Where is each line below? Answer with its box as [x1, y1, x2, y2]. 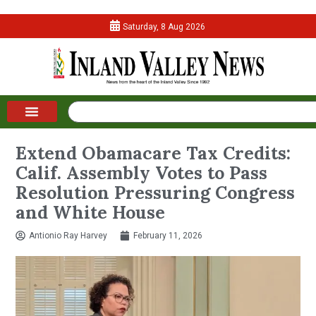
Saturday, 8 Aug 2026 [123, 22, 206, 32]
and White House [16, 200, 166, 224]
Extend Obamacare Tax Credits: [16, 141, 291, 164]
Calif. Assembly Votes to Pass [16, 161, 268, 184]
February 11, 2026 [133, 230, 203, 241]
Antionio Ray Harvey [29, 230, 108, 241]
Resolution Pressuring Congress [16, 181, 296, 204]
